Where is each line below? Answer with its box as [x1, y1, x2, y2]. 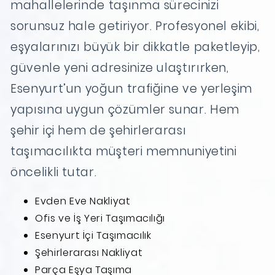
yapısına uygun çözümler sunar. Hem [10, 101, 239, 118]
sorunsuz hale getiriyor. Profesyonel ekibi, [10, 17, 260, 34]
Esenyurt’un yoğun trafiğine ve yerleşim [10, 80, 253, 97]
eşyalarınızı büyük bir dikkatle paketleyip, [10, 38, 260, 55]
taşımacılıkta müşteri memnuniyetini [10, 142, 237, 160]
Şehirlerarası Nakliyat [35, 245, 143, 260]
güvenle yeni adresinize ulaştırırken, [10, 59, 229, 76]
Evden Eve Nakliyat [35, 193, 131, 208]
